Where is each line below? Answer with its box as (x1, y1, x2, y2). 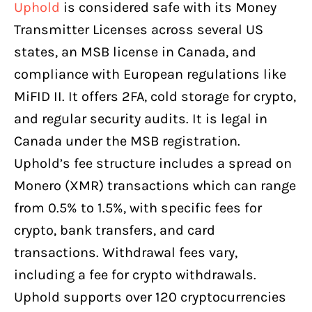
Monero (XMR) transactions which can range (14, 177, 296, 194)
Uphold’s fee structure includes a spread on (14, 155, 292, 171)
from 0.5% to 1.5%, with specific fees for (14, 199, 262, 216)
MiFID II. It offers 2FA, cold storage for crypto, (14, 88, 296, 104)
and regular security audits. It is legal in (14, 110, 267, 127)
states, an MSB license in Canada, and (14, 43, 256, 60)
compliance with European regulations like (14, 65, 286, 82)
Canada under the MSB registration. (14, 132, 240, 149)
